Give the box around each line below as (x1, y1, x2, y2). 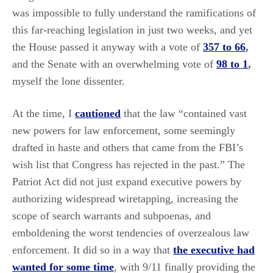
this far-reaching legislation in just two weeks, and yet (12, 23, 252, 36)
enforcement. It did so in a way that (12, 243, 173, 256)
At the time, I (12, 107, 75, 119)
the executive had (173, 243, 255, 256)
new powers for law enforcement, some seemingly (12, 124, 235, 136)
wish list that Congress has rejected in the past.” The (12, 158, 245, 171)
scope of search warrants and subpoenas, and (12, 209, 211, 222)
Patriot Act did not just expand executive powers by (12, 175, 241, 188)
